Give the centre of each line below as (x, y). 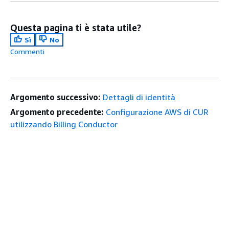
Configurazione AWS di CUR (157, 112)
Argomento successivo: (55, 97)
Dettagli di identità (139, 97)
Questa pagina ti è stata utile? (76, 28)
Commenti (27, 51)
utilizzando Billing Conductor (64, 124)
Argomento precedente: (57, 112)
